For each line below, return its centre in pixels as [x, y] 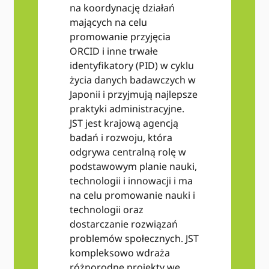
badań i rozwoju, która [121, 138]
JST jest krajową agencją [124, 123]
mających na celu [108, 23]
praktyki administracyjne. [127, 109]
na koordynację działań [122, 8]
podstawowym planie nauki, [133, 167]
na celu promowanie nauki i [132, 195]
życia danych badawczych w [132, 80]
